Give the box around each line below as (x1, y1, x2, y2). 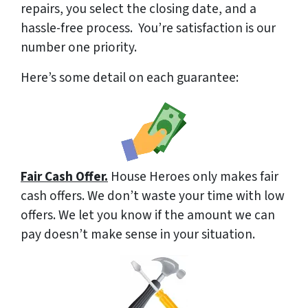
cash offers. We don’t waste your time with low (21, 186, 285, 206)
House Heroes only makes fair (108, 167, 278, 187)
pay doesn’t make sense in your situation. (21, 225, 255, 245)
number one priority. (21, 38, 137, 58)
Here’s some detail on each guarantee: (21, 68, 239, 88)
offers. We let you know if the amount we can (21, 206, 275, 225)
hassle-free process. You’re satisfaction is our (21, 19, 276, 38)
